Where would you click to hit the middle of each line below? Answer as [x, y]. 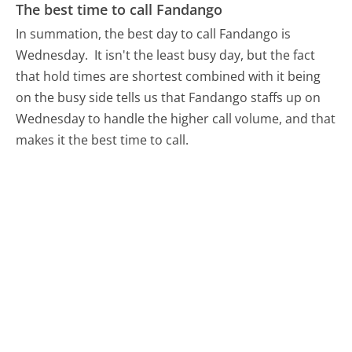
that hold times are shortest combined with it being [169, 77]
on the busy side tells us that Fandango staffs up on [169, 98]
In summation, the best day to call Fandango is [154, 34]
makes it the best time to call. [103, 140]
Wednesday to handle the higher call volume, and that [176, 119]
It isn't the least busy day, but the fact [205, 55]
